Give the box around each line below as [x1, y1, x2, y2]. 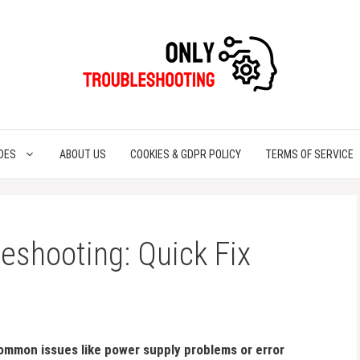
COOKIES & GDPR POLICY [130, 148, 241, 161]
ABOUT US [59, 148, 106, 161]
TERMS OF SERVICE [265, 148, 354, 161]
